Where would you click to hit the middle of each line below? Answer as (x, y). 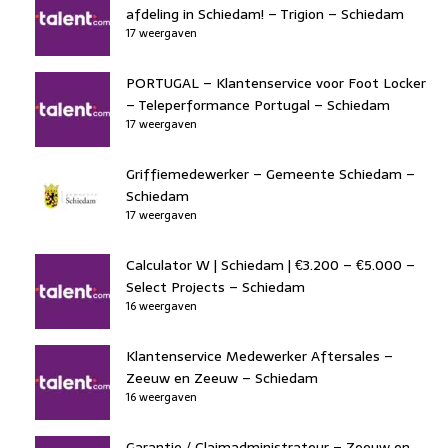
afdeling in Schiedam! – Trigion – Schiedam (265, 13)
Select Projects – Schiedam (215, 286)
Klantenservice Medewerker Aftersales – (259, 355)
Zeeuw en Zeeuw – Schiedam (222, 377)
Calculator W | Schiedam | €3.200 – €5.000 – (270, 264)
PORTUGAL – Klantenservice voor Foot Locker (276, 82)
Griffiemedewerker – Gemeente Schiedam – (270, 173)
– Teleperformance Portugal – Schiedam (258, 104)
